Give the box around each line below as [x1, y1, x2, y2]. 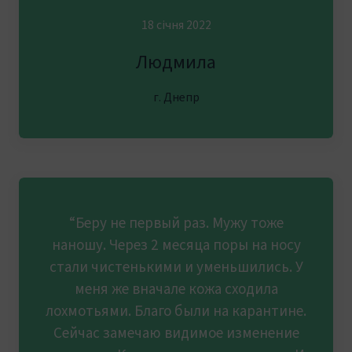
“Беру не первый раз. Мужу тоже [68, 211, 284, 232]
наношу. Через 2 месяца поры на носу [51, 233, 301, 254]
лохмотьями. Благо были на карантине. [46, 299, 306, 320]
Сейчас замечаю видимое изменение [53, 321, 299, 342]
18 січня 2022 [141, 16, 211, 32]
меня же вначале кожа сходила [74, 277, 278, 298]
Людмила [136, 47, 216, 73]
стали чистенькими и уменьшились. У [49, 255, 303, 276]
